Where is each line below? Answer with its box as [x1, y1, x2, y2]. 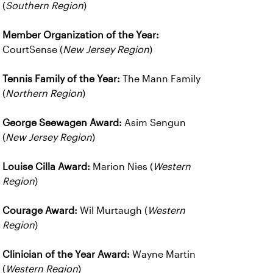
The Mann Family [120, 74, 200, 84]
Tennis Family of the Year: [2, 74, 120, 84]
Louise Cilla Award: [2, 161, 90, 172]
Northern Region [5, 88, 82, 99]
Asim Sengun [122, 118, 186, 128]
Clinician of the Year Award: [2, 249, 130, 260]
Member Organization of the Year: [2, 30, 159, 40]
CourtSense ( [2, 44, 63, 55]
